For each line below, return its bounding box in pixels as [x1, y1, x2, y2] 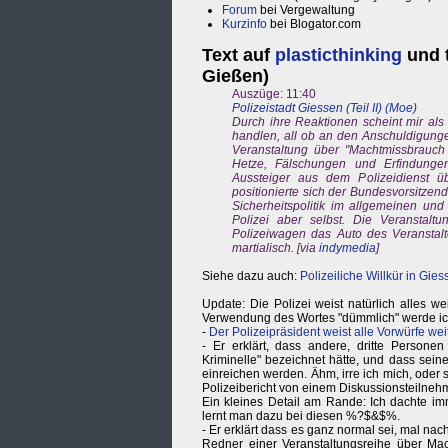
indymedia [319, 241, 376, 256]
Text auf [202, 45, 275, 66]
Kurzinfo [222, 17, 267, 32]
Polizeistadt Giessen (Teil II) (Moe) [232, 101, 417, 116]
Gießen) [202, 66, 269, 87]
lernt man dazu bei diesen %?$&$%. [202, 409, 400, 424]
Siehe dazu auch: [202, 269, 300, 284]
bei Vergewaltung [257, 3, 355, 18]
